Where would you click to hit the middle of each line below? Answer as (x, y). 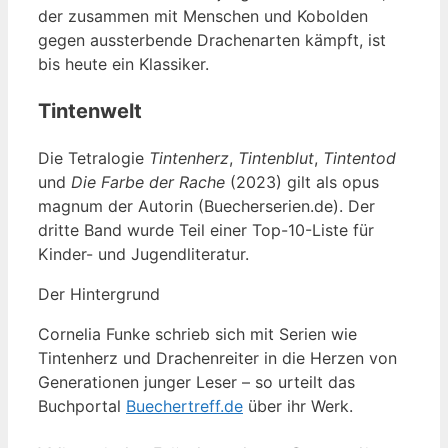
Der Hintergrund (99, 293)
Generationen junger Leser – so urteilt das (196, 381)
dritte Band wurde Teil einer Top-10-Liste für (206, 229)
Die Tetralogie (93, 157)
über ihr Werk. (298, 405)
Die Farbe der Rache (148, 181)
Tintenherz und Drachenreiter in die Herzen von (217, 357)
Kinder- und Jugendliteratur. (143, 253)
